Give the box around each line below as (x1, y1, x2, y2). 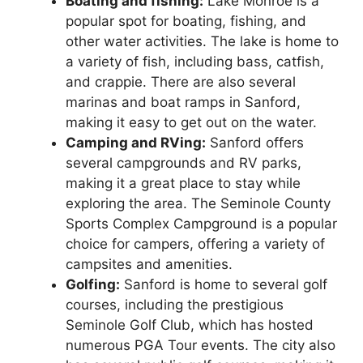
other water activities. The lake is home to (66, 33, 339, 50)
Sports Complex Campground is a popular (66, 216, 337, 233)
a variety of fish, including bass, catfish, (66, 53, 324, 70)
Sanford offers (206, 135, 304, 152)
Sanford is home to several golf (120, 276, 327, 293)
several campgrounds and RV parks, (66, 155, 301, 172)
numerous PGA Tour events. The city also (66, 337, 335, 354)
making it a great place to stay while (66, 175, 301, 192)
